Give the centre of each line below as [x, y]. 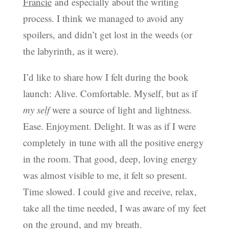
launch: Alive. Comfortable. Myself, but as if [110, 93]
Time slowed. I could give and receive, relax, [110, 191]
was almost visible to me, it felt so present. [105, 175]
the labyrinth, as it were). [71, 51]
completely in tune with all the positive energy [113, 142]
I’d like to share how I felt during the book [106, 77]
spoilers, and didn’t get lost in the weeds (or [107, 34]
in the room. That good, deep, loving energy [110, 158]
